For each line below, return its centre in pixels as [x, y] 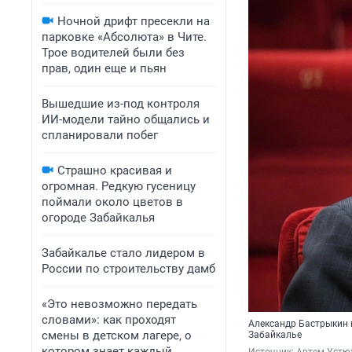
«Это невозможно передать [119, 304]
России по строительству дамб [128, 269]
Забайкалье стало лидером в [123, 253]
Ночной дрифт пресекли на [134, 21]
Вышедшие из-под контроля [121, 104]
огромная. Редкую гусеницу [119, 186]
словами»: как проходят [109, 320]
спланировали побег [100, 135]
